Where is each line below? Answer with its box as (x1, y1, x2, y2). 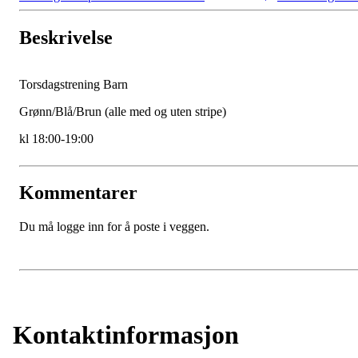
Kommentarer (19, 182, 137, 204)
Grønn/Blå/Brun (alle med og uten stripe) (19, 104, 229, 118)
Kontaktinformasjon (13, 320, 239, 349)
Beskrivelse (19, 26, 113, 48)
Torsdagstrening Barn (19, 77, 131, 91)
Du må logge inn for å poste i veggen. (19, 220, 209, 234)
